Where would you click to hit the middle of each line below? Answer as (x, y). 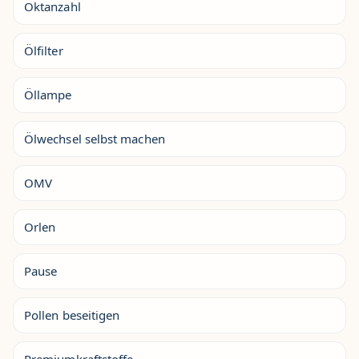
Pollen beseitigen (72, 315)
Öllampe (48, 95)
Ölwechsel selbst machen (95, 139)
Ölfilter (44, 51)
